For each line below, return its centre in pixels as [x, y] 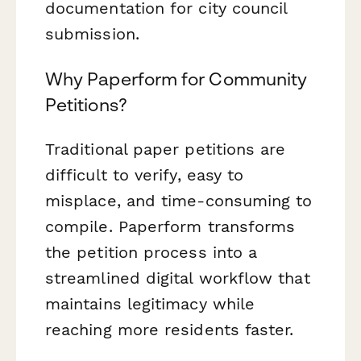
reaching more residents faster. [170, 329]
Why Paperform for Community [176, 79]
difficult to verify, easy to [145, 174]
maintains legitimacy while [150, 303]
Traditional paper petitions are [166, 149]
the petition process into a [151, 252]
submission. [92, 34]
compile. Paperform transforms [170, 226]
